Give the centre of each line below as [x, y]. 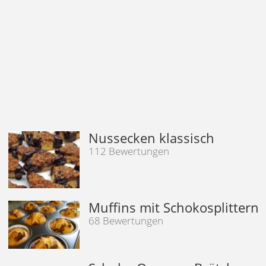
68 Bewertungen [126, 221]
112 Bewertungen [129, 151]
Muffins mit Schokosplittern [174, 208]
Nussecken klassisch [152, 138]
